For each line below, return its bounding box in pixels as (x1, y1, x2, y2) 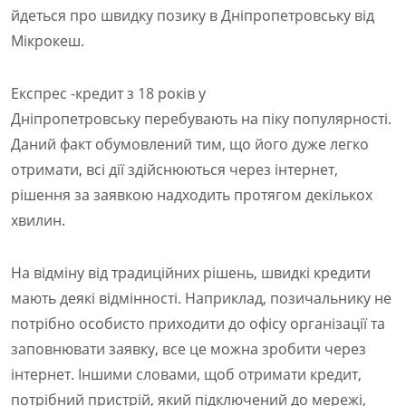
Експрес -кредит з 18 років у (11, 83, 206, 103)
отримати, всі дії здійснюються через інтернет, (11, 159, 338, 179)
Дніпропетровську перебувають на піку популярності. (11, 109, 391, 129)
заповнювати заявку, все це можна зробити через (11, 339, 366, 359)
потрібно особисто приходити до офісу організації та (11, 314, 385, 333)
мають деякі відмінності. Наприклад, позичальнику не (11, 288, 391, 308)
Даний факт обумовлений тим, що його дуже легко (11, 134, 369, 154)
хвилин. (11, 210, 69, 230)
